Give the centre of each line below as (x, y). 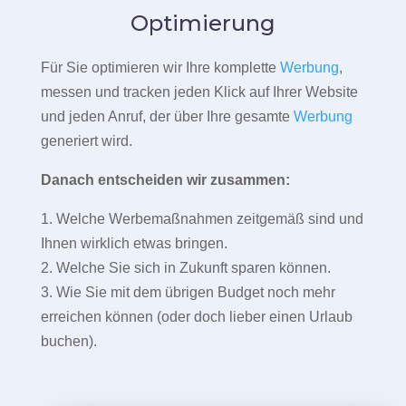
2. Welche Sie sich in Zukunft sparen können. (185, 268)
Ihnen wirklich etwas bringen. (134, 244)
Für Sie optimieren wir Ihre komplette (160, 68)
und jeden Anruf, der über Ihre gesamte (167, 117)
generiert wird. (86, 141)
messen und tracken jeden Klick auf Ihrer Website (199, 92)
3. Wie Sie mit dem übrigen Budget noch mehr (188, 293)
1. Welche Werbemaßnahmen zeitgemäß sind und (202, 219)
